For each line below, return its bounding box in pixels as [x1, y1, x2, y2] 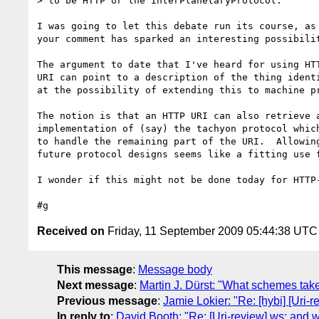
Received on [37, 224, 105, 237]
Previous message [57, 294, 157, 307]
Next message [57, 278, 134, 291]
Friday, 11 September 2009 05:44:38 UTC [105, 224, 318, 237]
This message [57, 263, 132, 276]
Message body [138, 263, 212, 276]
